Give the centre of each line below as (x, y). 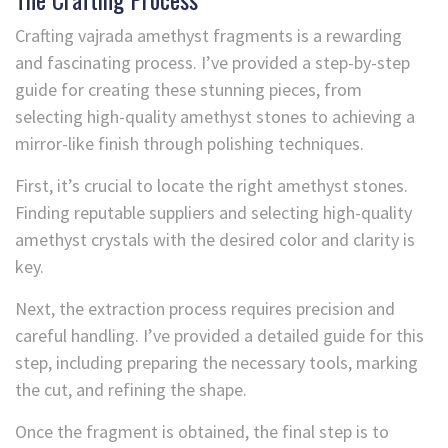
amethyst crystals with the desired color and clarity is (215, 239)
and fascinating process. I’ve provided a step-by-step (212, 62)
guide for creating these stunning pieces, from (188, 89)
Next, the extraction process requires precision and (205, 308)
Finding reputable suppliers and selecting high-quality (213, 212)
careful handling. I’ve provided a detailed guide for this (219, 335)
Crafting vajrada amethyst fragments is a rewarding (208, 35)
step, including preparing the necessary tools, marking (216, 362)
